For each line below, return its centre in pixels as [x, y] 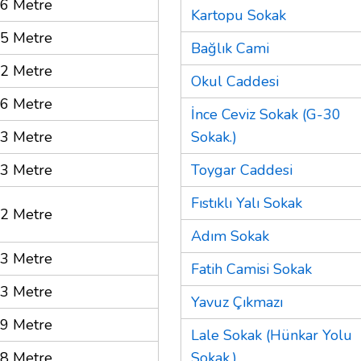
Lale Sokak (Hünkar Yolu [272, 335]
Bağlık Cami [230, 48]
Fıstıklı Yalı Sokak [247, 203]
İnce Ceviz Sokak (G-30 [266, 114]
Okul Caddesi [235, 81]
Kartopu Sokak [239, 15]
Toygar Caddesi [242, 170]
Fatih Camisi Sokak [251, 269]
